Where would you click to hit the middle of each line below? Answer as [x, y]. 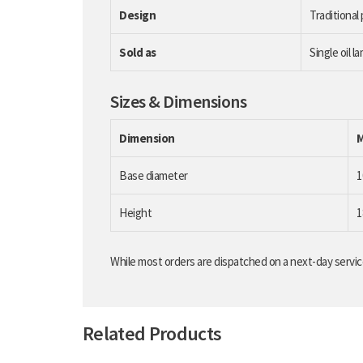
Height [135, 212]
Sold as [138, 52]
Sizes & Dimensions [178, 101]
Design [137, 15]
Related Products [152, 333]
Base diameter [154, 175]
